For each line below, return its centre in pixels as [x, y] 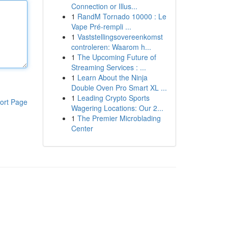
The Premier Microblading [119, 118]
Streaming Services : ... [108, 67]
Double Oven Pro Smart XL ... [119, 88]
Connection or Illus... [104, 6]
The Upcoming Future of [117, 57]
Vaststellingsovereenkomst [120, 37]
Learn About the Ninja [112, 77]
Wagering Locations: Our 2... [117, 108]
